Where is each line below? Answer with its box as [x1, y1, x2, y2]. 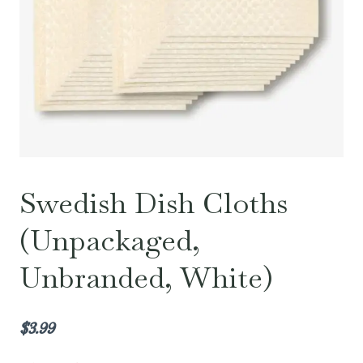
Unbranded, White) [19, 258, 273, 297]
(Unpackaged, [19, 221, 200, 259]
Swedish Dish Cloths [19, 184, 288, 222]
